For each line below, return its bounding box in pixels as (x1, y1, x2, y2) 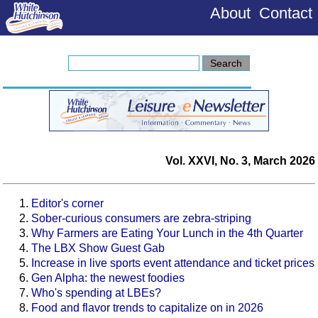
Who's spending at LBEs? (31, 287, 161, 300)
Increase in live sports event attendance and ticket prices (31, 257, 314, 270)
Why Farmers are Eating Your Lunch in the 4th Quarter (31, 227, 303, 240)
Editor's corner (31, 197, 104, 210)
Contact (259, 4, 312, 22)
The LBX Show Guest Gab (31, 242, 165, 255)
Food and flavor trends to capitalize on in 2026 (31, 302, 263, 314)
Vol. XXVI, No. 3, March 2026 (165, 155, 315, 168)
